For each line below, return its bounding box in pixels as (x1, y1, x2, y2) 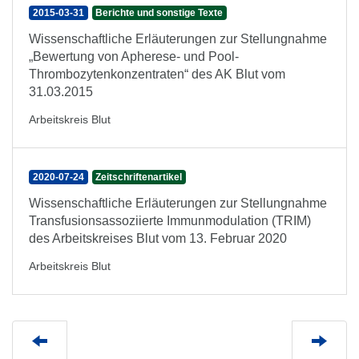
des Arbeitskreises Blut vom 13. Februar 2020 (29, 232, 287, 245)
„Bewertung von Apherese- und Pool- (29, 50, 239, 63)
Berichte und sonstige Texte (95, 7, 224, 18)
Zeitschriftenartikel (95, 171, 183, 183)
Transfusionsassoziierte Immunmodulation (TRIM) (29, 214, 311, 228)
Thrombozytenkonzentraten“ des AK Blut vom (29, 67, 285, 81)
